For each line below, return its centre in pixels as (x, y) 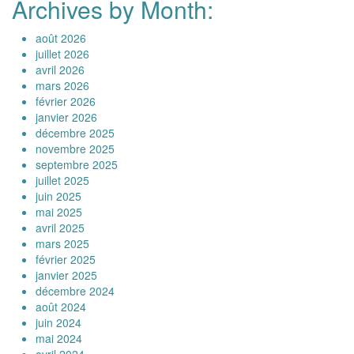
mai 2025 (59, 212)
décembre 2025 (75, 133)
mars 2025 (62, 243)
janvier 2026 (66, 117)
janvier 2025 (66, 275)
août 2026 (61, 38)
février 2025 (66, 259)
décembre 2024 (75, 291)
